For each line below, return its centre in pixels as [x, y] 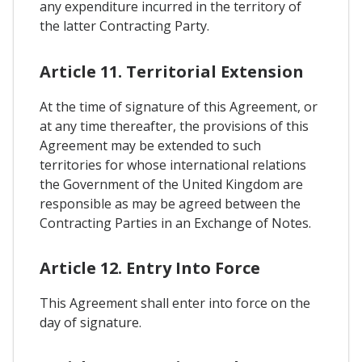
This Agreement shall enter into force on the [175, 303]
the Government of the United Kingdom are [171, 184]
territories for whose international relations [173, 164]
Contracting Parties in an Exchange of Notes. [175, 223]
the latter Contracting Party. [124, 26]
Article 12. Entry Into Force [150, 267]
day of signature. [90, 322]
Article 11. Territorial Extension [172, 71]
